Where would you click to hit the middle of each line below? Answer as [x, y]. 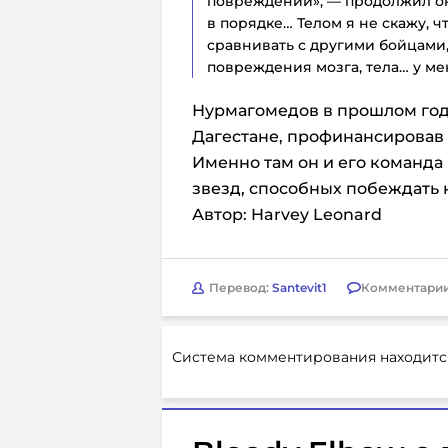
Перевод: [240, 287]
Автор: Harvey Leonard [287, 214]
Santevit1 [299, 287]
